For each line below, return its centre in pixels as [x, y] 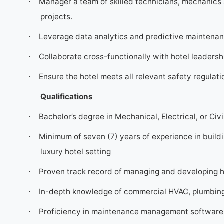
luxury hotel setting [75, 152]
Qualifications [66, 97]
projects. [56, 17]
